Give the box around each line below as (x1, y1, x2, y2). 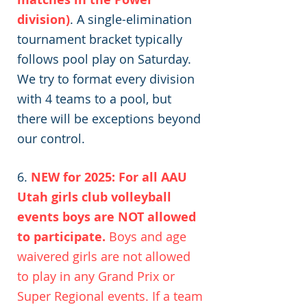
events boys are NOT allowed (17, 208, 196, 225)
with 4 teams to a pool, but (17, 90, 171, 107)
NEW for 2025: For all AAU (31, 169, 187, 186)
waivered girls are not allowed (17, 248, 191, 265)
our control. (17, 130, 85, 147)
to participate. (17, 228, 106, 245)
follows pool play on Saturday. (17, 51, 191, 67)
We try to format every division (17, 71, 195, 87)
